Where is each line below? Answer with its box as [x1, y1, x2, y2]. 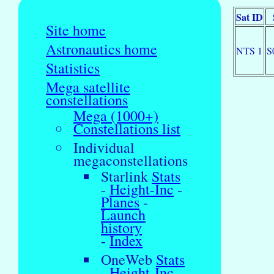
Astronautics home [46, 39, 157, 59]
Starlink [101, 166, 152, 186]
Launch [101, 204, 146, 224]
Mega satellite [46, 76, 130, 97]
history [101, 217, 142, 237]
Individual [73, 137, 135, 157]
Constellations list [73, 118, 180, 138]
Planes [101, 191, 139, 212]
